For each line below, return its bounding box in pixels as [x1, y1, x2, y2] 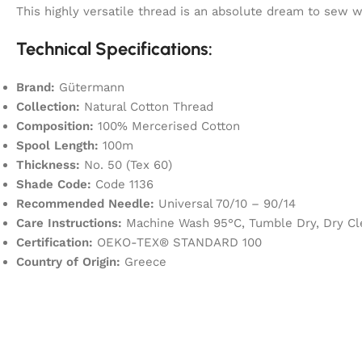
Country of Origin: [16, 254, 120, 269]
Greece [120, 254, 166, 269]
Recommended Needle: [16, 196, 154, 211]
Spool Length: [16, 137, 99, 153]
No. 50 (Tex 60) [80, 157, 172, 172]
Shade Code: [16, 176, 91, 192]
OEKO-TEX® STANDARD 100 [93, 234, 262, 250]
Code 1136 [91, 176, 154, 192]
